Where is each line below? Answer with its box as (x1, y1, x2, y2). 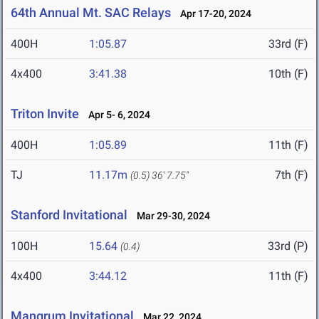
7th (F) (275, 168, 308, 182)
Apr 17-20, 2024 (174, 8, 251, 20)
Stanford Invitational (11, 207, 127, 223)
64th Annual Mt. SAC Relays (11, 5, 171, 21)
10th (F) (268, 67, 308, 81)
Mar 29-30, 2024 (130, 210, 210, 222)
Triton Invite (11, 106, 79, 122)
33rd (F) (268, 37, 308, 51)
